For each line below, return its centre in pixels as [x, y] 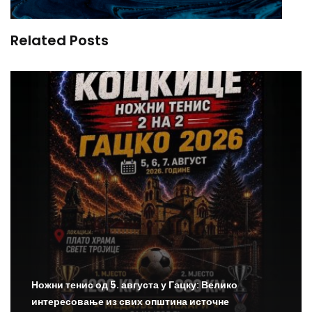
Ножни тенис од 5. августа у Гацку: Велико [134, 284]
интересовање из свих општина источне [130, 301]
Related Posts [60, 40]
